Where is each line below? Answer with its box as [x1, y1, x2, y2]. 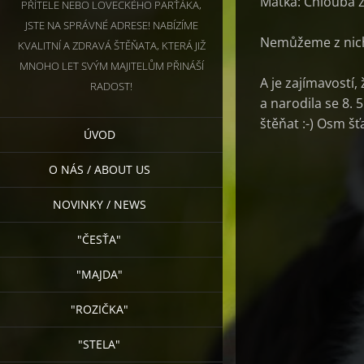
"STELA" [78, 336, 120, 352]
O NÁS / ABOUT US [48, 161, 150, 177]
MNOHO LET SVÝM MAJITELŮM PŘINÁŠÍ [19, 58, 204, 73]
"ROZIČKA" [70, 301, 128, 317]
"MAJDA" [76, 266, 123, 282]
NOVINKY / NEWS [52, 196, 146, 212]
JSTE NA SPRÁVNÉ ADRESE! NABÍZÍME [24, 17, 198, 32]
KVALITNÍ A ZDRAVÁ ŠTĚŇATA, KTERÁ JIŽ [17, 37, 206, 53]
